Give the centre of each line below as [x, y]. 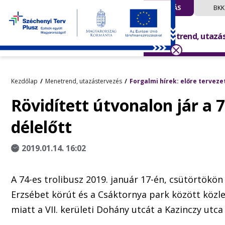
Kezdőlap [24, 81]
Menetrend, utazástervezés [84, 81]
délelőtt [41, 127]
